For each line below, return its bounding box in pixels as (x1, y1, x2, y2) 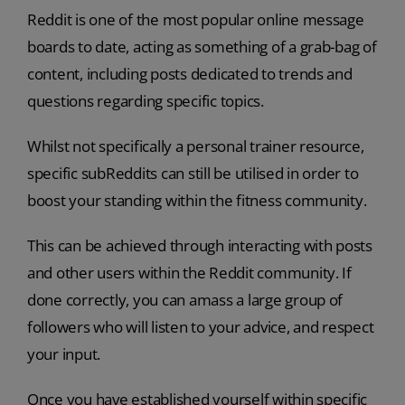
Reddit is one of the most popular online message (26, 8, 364, 30)
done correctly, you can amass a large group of (26, 288, 344, 310)
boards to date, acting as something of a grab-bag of (26, 35, 377, 57)
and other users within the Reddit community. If (26, 261, 352, 283)
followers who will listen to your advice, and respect (26, 316, 374, 337)
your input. (26, 343, 101, 364)
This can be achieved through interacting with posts (26, 234, 372, 256)
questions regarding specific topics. (26, 89, 264, 111)
